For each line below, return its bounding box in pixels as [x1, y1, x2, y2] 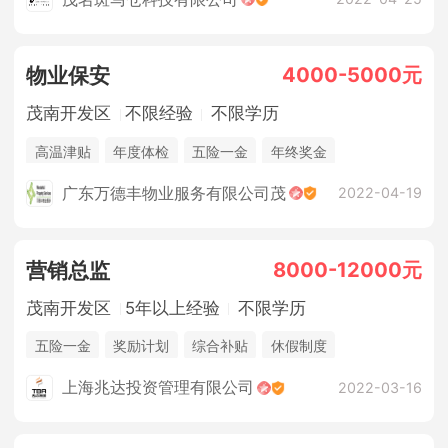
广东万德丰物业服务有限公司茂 [62, 183, 287, 203]
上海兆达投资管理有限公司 [62, 378, 255, 398]
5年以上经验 [124, 297, 220, 318]
